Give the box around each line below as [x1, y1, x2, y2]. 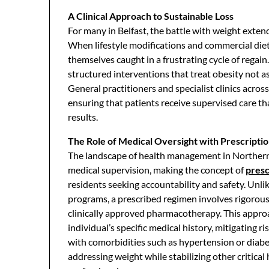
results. [68, 111, 98, 122]
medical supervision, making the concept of [68, 164, 246, 175]
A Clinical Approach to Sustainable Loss [68, 10, 234, 22]
